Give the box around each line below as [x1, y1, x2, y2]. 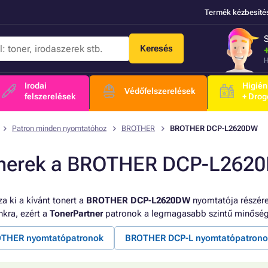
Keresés [139, 43, 173, 54]
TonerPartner [50, 208, 103, 219]
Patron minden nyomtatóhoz [12, 124, 106, 133]
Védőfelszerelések [124, 86, 196, 96]
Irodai [24, 81, 47, 90]
